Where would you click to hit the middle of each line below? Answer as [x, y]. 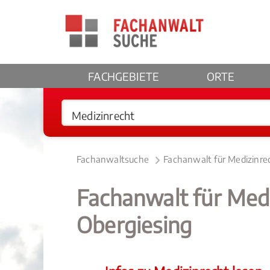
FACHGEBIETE [124, 76]
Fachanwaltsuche [113, 159]
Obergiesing [134, 224]
